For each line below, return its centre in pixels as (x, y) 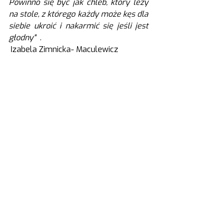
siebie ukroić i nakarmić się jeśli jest (79, 26)
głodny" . (25, 38)
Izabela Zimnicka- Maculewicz (65, 49)
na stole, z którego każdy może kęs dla (79, 14)
